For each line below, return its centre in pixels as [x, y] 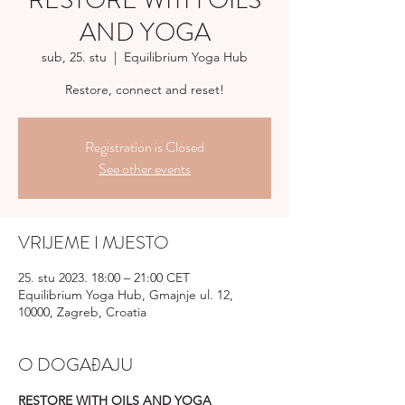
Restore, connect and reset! [145, 89]
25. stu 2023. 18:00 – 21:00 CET [104, 278]
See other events [145, 169]
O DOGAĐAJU [75, 365]
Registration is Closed [145, 147]
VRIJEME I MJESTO [94, 243]
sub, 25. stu [74, 57]
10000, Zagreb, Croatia [82, 312]
